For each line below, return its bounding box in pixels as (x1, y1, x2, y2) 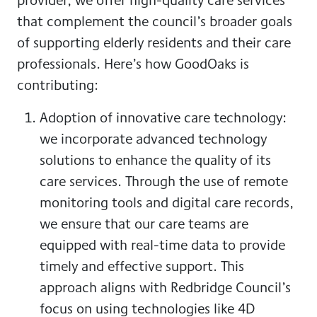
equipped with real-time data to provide (40, 234, 285, 255)
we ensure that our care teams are (40, 213, 248, 234)
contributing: (17, 74, 98, 96)
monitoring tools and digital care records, (40, 192, 294, 213)
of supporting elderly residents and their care (17, 32, 291, 53)
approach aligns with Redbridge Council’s (40, 277, 291, 298)
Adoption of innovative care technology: (40, 107, 287, 128)
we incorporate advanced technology (40, 128, 267, 149)
